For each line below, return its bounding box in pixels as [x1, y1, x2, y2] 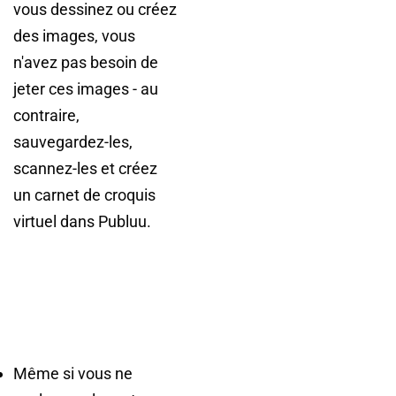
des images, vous [13, 27, 135, 45]
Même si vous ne [13, 364, 133, 383]
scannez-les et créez [13, 159, 157, 178]
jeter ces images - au [13, 80, 158, 98]
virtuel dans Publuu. [13, 212, 151, 231]
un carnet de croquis [13, 186, 156, 204]
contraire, [13, 106, 80, 125]
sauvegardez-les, [13, 133, 133, 151]
